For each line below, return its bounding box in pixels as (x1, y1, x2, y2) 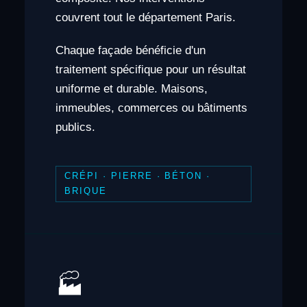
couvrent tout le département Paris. (55, 11, 236, 25)
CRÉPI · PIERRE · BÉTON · (64, 171, 211, 182)
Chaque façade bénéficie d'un (55, 44, 206, 58)
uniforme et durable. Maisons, (55, 82, 208, 96)
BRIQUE (64, 186, 108, 197)
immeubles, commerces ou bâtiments (55, 101, 247, 115)
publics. (55, 121, 95, 134)
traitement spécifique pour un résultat (55, 63, 246, 77)
